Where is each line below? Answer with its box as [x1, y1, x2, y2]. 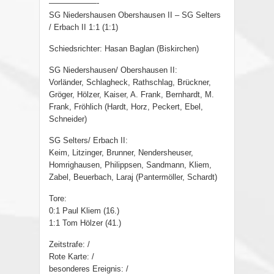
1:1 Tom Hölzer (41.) [49, 218, 121, 228]
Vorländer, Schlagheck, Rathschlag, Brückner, [49, 78, 211, 87]
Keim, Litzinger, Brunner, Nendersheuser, [49, 148, 193, 158]
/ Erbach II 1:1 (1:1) [49, 23, 118, 32]
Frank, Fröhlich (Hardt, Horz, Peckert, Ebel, [49, 102, 203, 112]
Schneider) [49, 114, 87, 124]
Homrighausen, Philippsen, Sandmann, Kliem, [49, 160, 212, 170]
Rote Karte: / [49, 252, 94, 262]
